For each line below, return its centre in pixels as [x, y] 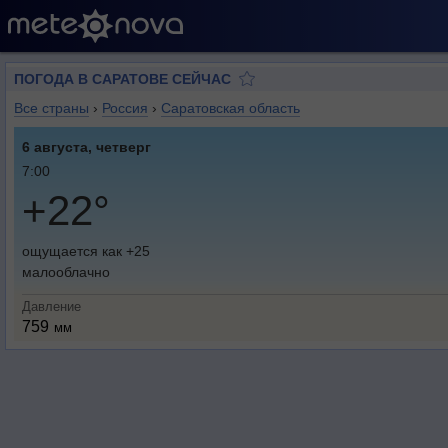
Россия [125, 108]
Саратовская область [230, 108]
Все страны [51, 108]
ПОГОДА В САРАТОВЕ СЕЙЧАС [122, 79]
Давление [51, 306]
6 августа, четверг [86, 147]
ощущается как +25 [86, 251]
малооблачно [66, 272]
